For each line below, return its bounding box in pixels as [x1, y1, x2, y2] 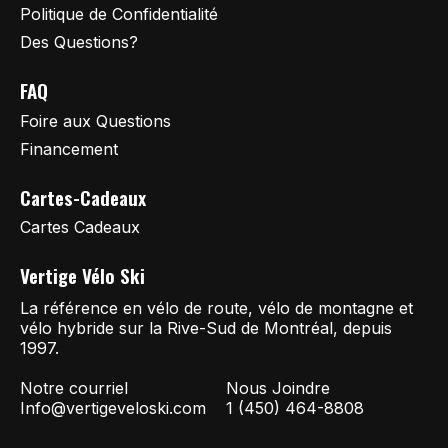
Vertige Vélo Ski [20, 261, 145, 291]
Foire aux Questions [20, 110, 171, 131]
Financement [20, 138, 118, 159]
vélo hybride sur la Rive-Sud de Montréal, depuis [20, 318, 392, 339]
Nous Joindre [226, 378, 330, 399]
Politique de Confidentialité [20, 4, 218, 25]
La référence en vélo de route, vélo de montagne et [20, 298, 413, 319]
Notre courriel [20, 378, 128, 399]
